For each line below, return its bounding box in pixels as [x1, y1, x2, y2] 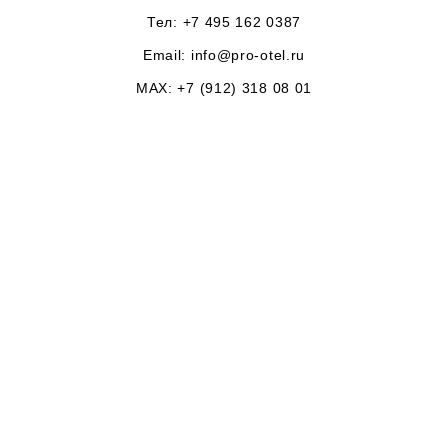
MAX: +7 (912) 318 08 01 [135, 80, 313, 96]
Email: [142, 47, 191, 63]
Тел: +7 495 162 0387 [147, 14, 301, 30]
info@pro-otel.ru [190, 47, 306, 63]
